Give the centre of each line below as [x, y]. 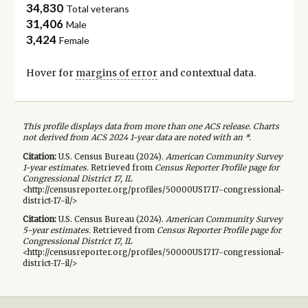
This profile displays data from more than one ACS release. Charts [151, 126]
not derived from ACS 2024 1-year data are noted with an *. [136, 137]
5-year [35, 231]
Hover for [51, 73]
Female [75, 41]
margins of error [116, 73]
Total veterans [98, 9]
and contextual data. [206, 73]
